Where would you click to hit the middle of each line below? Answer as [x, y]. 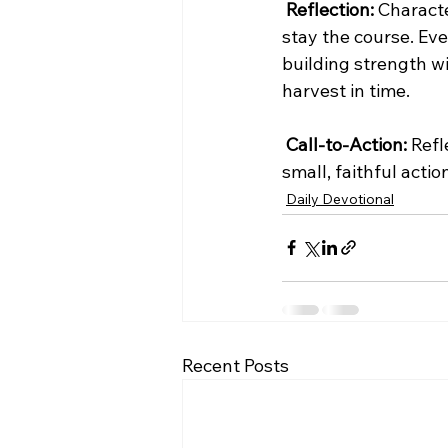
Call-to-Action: [346, 144]
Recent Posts [235, 365]
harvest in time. [346, 90]
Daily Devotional [340, 198]
